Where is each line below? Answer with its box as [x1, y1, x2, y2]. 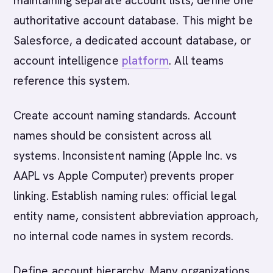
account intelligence [13, 53, 122, 68]
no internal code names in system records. [13, 229, 234, 244]
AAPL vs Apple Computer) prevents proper [13, 168, 235, 183]
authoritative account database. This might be [13, 13, 253, 28]
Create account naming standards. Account [13, 108, 237, 123]
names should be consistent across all [13, 128, 211, 143]
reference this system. [13, 73, 130, 88]
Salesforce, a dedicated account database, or [13, 33, 252, 48]
